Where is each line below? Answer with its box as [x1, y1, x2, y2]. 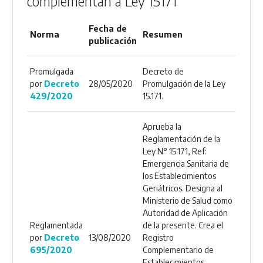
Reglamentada [30, 220, 83, 231]
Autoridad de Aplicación [143, 208, 228, 218]
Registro [143, 232, 174, 243]
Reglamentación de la [143, 134, 221, 144]
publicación [89, 36, 137, 46]
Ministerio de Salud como [143, 195, 233, 206]
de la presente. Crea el [143, 220, 224, 231]
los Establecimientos [143, 171, 217, 181]
